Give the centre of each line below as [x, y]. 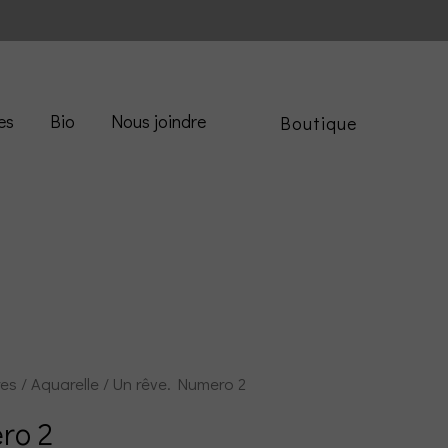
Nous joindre [158, 121]
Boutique [318, 123]
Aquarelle [65, 384]
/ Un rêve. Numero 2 [173, 384]
